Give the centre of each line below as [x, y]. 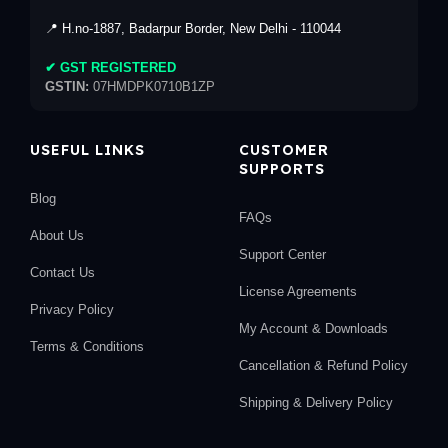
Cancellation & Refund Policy [323, 365]
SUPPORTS [281, 168]
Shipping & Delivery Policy [315, 402]
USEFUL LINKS [87, 149]
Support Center [282, 254]
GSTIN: [67, 86]
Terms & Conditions [87, 346]
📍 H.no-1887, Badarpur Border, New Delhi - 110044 [193, 28]
